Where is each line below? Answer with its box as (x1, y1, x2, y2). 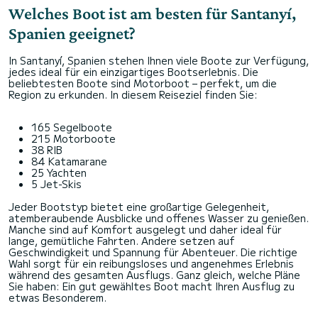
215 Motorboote (31, 131, 116, 146)
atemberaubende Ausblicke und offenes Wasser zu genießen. (9, 211, 309, 226)
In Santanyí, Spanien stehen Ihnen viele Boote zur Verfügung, (9, 53, 309, 68)
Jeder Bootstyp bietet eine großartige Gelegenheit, (9, 199, 269, 214)
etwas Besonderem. (9, 290, 106, 305)
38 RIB (31, 143, 62, 158)
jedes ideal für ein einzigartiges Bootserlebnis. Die (9, 65, 258, 79)
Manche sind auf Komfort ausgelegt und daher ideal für (9, 222, 282, 237)
